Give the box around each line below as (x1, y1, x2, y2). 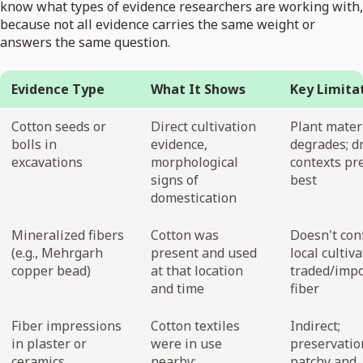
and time (151, 280, 204, 298)
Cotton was (151, 226, 219, 245)
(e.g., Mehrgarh (11, 244, 103, 263)
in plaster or (11, 335, 87, 353)
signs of (151, 171, 199, 190)
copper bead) (11, 262, 91, 280)
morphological (151, 153, 238, 172)
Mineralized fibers (11, 226, 124, 245)
